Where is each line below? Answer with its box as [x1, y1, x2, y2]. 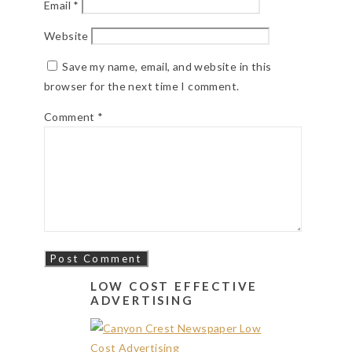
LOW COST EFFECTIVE [90, 278, 258, 293]
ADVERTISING [90, 292, 194, 307]
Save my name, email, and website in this [62, 59, 272, 73]
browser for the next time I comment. [44, 79, 240, 93]
